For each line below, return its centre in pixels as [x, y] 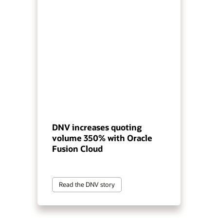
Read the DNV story [87, 185]
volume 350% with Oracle [102, 138]
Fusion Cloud [78, 149]
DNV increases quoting [97, 127]
